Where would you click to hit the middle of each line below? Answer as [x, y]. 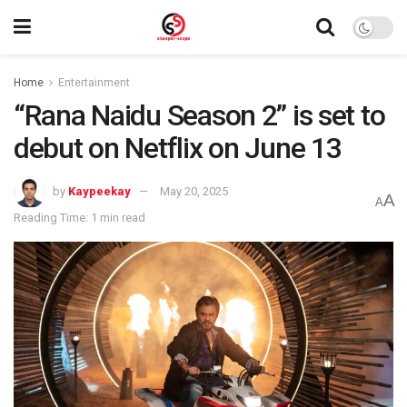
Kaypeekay [99, 191]
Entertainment [94, 83]
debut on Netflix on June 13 [178, 148]
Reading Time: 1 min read [79, 217]
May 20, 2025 [194, 191]
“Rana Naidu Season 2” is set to [199, 115]
